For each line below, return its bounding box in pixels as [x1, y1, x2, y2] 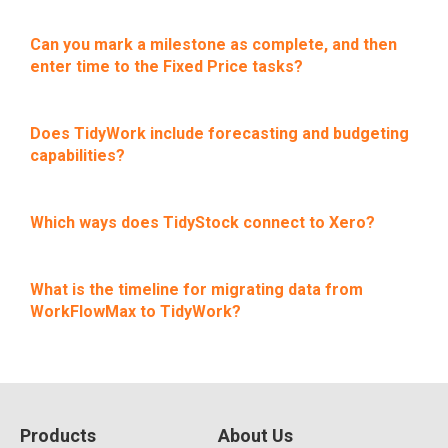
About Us [217, 425, 293, 446]
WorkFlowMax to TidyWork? [30, 302, 241, 321]
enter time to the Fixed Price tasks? [30, 57, 303, 76]
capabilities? [30, 146, 125, 165]
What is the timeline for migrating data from [30, 280, 363, 299]
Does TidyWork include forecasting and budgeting [30, 124, 409, 143]
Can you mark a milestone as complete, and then [30, 35, 397, 54]
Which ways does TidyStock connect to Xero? [30, 213, 375, 232]
